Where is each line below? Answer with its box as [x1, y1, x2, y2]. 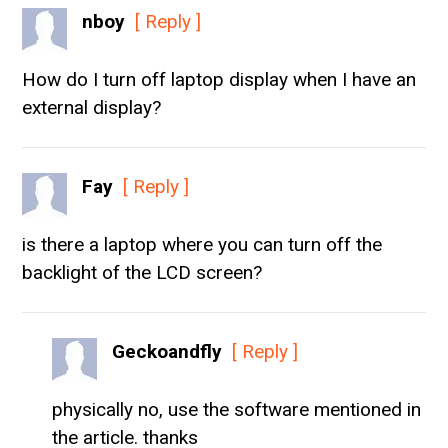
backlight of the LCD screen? [22, 260, 263, 284]
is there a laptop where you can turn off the [22, 232, 383, 256]
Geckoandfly [112, 339, 223, 363]
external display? [22, 95, 162, 119]
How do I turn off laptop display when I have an [22, 67, 417, 91]
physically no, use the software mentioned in [52, 397, 422, 421]
